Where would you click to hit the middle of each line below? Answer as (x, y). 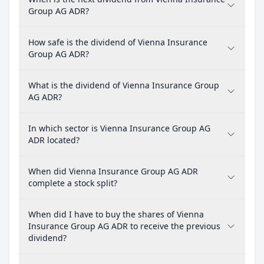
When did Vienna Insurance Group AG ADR (113, 171)
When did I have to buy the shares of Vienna (116, 214)
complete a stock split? (73, 183)
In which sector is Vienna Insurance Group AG (119, 128)
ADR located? (54, 140)
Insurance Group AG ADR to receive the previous (124, 226)
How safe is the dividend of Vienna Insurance (118, 42)
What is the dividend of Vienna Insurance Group (124, 85)
